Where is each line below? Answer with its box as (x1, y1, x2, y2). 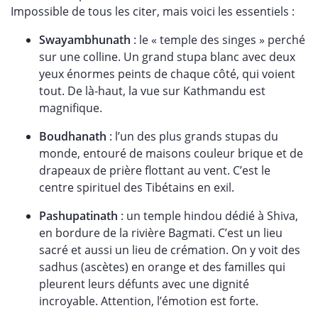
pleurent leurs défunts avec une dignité (39, 275, 249, 292)
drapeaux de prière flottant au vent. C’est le (39, 162, 270, 178)
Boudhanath (39, 128, 106, 144)
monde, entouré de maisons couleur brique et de (39, 145, 303, 161)
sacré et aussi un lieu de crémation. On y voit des (39, 241, 300, 258)
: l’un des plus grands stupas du (106, 128, 278, 144)
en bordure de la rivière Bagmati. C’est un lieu (39, 224, 283, 241)
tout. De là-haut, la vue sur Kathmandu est (39, 82, 265, 99)
